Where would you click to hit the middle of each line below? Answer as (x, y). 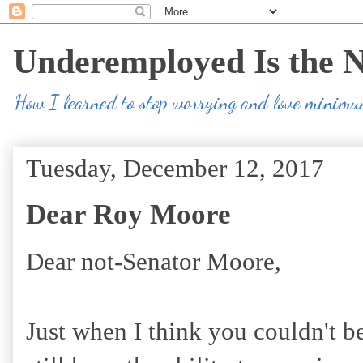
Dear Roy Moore (128, 214)
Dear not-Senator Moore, (154, 261)
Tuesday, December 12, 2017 (175, 168)
